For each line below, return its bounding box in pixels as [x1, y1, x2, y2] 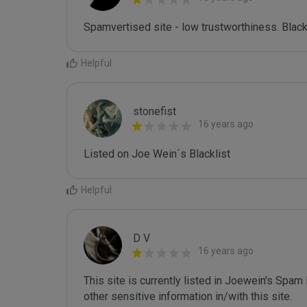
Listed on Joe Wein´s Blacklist [84, 147, 230, 160]
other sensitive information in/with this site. [84, 290, 292, 303]
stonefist [133, 105, 176, 118]
